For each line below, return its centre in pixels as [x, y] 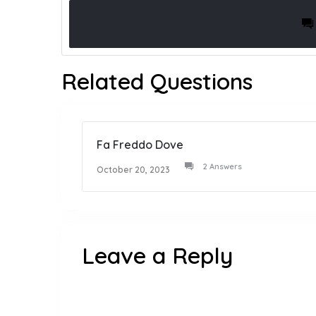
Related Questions [157, 81]
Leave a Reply [157, 256]
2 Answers [223, 167]
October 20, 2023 [133, 170]
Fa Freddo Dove [140, 145]
